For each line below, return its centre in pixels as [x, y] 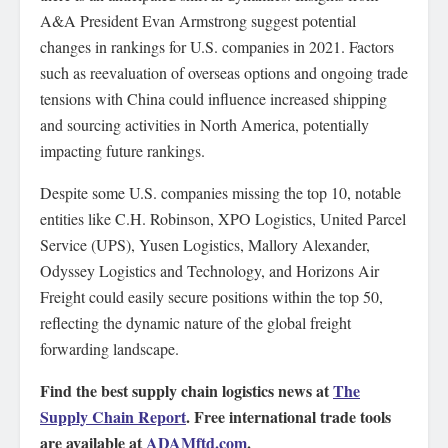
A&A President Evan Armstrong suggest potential [198, 20]
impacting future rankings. [122, 150]
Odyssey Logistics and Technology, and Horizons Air [209, 270]
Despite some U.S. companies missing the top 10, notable [220, 192]
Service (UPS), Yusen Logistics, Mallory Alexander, [205, 244]
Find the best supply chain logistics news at [186, 390]
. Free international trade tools [288, 416]
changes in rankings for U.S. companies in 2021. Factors [217, 46]
